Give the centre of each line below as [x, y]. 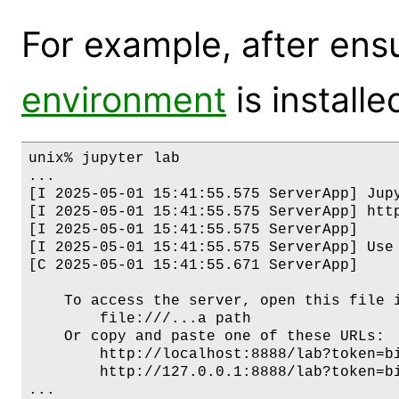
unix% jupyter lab [104, 159]
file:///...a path [140, 319]
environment [124, 100]
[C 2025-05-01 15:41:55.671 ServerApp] [193, 266]
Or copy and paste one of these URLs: [207, 337]
